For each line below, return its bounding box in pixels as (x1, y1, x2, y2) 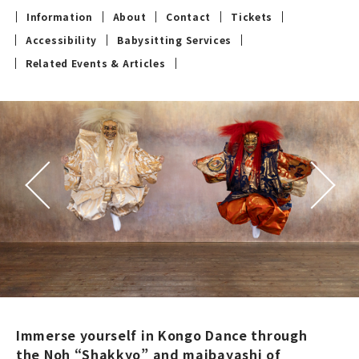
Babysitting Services (117, 32, 232, 46)
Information (26, 9, 93, 23)
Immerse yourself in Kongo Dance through (16, 325, 308, 345)
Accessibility (26, 32, 98, 46)
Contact (166, 9, 212, 23)
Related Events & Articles (26, 55, 166, 70)
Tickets (231, 9, 273, 23)
